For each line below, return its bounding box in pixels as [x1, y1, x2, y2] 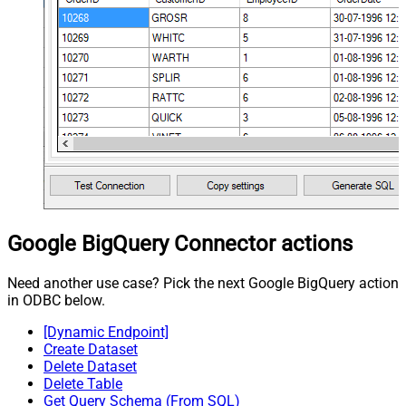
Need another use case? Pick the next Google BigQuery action [7, 274, 399, 292]
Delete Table [43, 374, 122, 392]
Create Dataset [43, 340, 138, 358]
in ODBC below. [7, 291, 105, 309]
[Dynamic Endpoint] [43, 323, 169, 341]
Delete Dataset [43, 357, 137, 375]
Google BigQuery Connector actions [7, 230, 353, 256]
